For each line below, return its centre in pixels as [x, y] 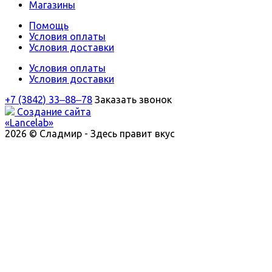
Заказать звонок [133, 99]
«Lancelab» [29, 122]
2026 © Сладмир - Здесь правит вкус [90, 133]
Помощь [49, 25]
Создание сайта [54, 111]
